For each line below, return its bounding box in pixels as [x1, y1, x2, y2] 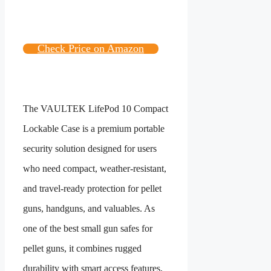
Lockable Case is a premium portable [23, 123, 165, 134]
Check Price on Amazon [38, 42, 144, 55]
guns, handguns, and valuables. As [23, 203, 155, 214]
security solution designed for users [23, 143, 157, 154]
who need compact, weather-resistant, [23, 163, 166, 174]
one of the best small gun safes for [23, 223, 152, 234]
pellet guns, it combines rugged [23, 243, 142, 254]
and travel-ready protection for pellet [23, 183, 162, 194]
